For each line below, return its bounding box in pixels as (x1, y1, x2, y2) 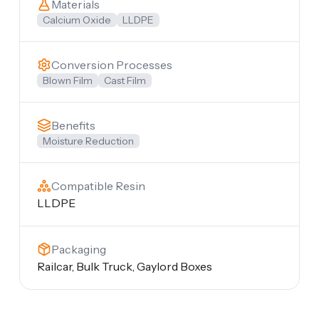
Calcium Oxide (42, 13, 111, 26)
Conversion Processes (51, 57, 172, 72)
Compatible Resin (51, 178, 145, 193)
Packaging (51, 241, 106, 256)
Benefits (51, 117, 95, 132)
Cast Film (103, 73, 146, 87)
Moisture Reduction (42, 134, 134, 147)
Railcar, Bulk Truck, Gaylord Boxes (36, 258, 212, 273)
